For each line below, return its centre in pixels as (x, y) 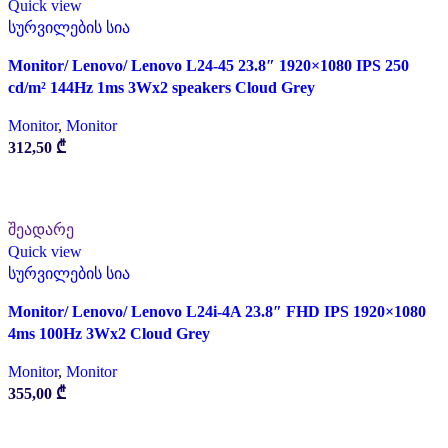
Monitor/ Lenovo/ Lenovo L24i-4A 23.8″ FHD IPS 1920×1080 (217, 311)
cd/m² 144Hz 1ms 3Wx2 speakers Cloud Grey (161, 87)
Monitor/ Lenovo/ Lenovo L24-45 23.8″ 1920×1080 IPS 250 (208, 65)
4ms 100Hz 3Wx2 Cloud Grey (109, 333)
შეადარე (41, 229)
